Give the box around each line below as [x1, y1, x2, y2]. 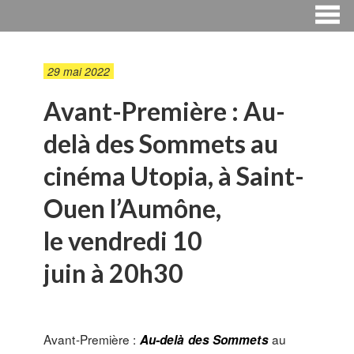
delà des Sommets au [43, 128, 278, 159]
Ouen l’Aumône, [43, 193, 221, 224]
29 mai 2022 [47, 63, 110, 79]
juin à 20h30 [43, 258, 183, 288]
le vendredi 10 [43, 225, 202, 256]
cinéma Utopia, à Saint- [43, 160, 304, 191]
